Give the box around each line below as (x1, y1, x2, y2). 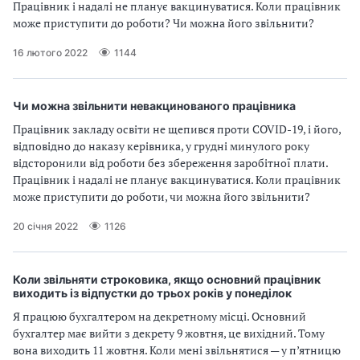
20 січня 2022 (13, 219, 78, 232)
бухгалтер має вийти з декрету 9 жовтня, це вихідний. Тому (13, 325, 325, 341)
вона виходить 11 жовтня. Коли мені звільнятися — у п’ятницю (13, 342, 341, 358)
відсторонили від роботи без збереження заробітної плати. (13, 155, 328, 170)
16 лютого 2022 (13, 46, 88, 59)
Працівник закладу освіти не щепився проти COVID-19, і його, (13, 121, 341, 137)
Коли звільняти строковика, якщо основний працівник (13, 272, 321, 286)
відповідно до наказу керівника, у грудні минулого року (13, 138, 309, 153)
